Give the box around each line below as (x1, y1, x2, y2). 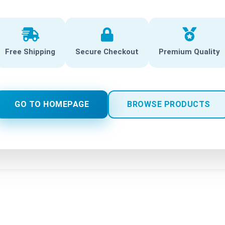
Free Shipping (5, 47, 55, 56)
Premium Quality (159, 47, 220, 56)
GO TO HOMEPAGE (15, 99, 89, 109)
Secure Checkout (75, 47, 139, 56)
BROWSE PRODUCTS (127, 99, 210, 109)
